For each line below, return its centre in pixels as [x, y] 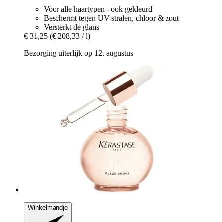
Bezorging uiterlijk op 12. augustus [79, 53]
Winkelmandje [48, 207]
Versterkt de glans [71, 27]
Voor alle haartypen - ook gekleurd [98, 9]
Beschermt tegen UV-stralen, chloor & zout [111, 18]
